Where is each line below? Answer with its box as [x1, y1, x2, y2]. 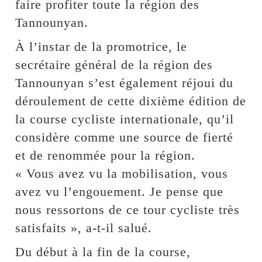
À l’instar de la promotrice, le [15, 39, 188, 54]
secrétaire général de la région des [15, 57, 213, 72]
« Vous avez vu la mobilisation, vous [15, 166, 229, 181]
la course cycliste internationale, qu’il [15, 111, 235, 126]
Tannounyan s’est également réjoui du [15, 75, 234, 90]
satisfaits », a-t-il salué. [15, 220, 153, 235]
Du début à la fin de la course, [15, 244, 191, 259]
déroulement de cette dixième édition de [15, 93, 247, 108]
